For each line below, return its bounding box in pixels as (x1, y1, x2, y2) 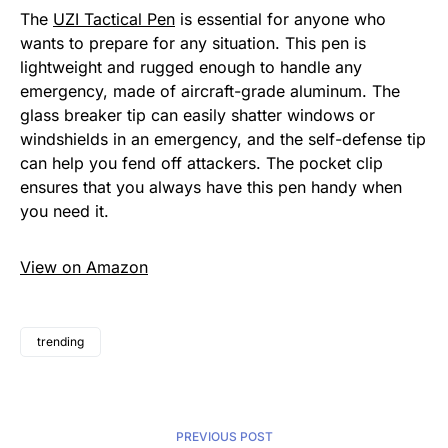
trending (37, 334, 84, 350)
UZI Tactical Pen (53, 9, 175, 30)
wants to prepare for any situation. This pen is (20, 33, 366, 54)
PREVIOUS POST (175, 429, 273, 445)
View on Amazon (20, 257, 148, 278)
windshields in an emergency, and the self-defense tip (20, 129, 426, 150)
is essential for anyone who (175, 9, 386, 30)
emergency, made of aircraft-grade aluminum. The (20, 81, 400, 102)
